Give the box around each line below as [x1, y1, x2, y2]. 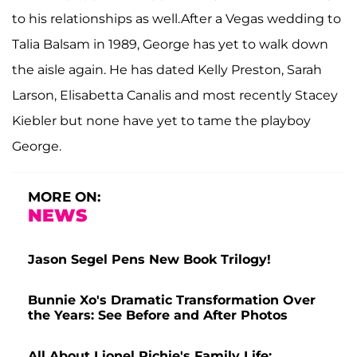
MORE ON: [28, 188, 100, 205]
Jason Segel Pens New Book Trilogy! [28, 251, 271, 267]
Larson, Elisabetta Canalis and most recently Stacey [12, 87, 338, 103]
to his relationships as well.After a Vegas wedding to [12, 10, 341, 26]
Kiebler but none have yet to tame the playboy [12, 112, 311, 128]
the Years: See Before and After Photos [28, 307, 288, 323]
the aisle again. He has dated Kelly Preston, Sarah [12, 61, 322, 77]
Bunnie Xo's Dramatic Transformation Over [28, 292, 316, 308]
